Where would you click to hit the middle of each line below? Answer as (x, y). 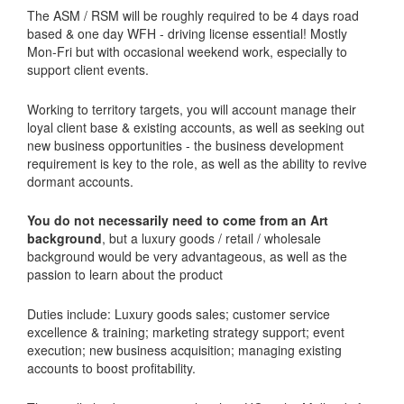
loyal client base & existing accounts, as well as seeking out (196, 127)
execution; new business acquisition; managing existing (184, 350)
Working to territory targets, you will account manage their (192, 109)
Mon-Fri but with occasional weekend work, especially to (187, 51)
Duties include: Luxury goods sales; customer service (179, 314)
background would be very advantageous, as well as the (187, 257)
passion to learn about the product (125, 275)
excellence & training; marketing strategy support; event (186, 332)
